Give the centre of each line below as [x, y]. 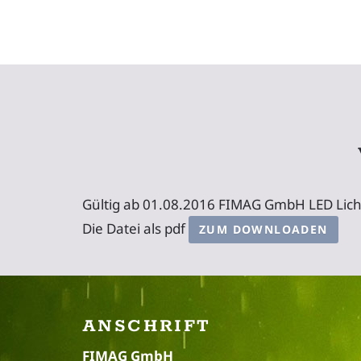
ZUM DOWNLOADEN [263, 229]
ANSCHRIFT [147, 326]
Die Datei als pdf [135, 228]
